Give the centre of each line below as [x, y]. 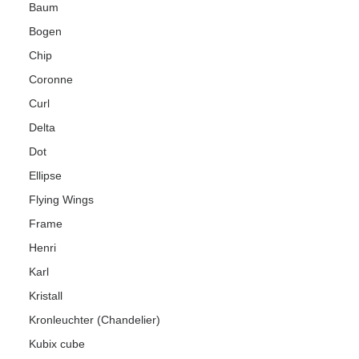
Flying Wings [61, 200]
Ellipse [45, 175]
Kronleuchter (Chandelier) [95, 320]
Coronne [51, 79]
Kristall [46, 296]
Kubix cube [57, 344]
